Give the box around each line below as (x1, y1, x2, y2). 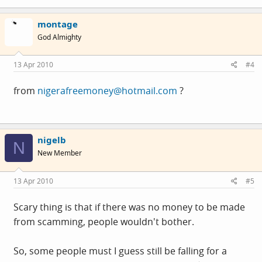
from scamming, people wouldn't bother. (13, 215, 194, 228)
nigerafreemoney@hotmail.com (37, 84, 177, 97)
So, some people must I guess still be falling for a (13, 244, 227, 257)
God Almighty (37, 32, 81, 42)
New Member (37, 148, 82, 158)
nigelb (37, 134, 66, 146)
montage (37, 18, 78, 30)
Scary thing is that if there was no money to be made (13, 200, 245, 213)
